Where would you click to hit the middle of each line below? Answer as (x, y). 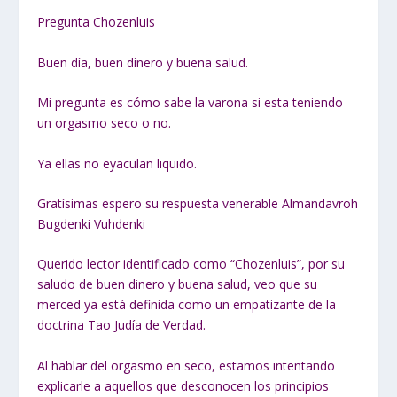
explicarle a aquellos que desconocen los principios (183, 385)
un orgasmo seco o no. (105, 123)
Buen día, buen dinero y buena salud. (143, 62)
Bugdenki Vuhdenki (92, 223)
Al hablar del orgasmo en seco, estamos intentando (187, 365)
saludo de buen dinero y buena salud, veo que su (178, 284)
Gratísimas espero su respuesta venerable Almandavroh (198, 203)
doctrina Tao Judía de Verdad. (122, 325)
